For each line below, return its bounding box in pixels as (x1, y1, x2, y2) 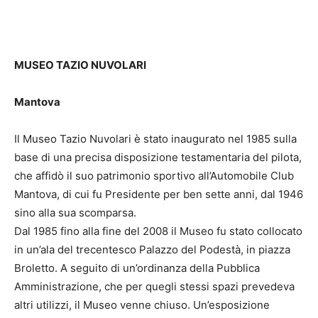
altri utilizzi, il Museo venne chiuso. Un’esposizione (14, 298, 270, 312)
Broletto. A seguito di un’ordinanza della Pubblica (14, 261, 260, 275)
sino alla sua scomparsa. (14, 206, 136, 220)
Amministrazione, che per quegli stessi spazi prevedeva (14, 280, 295, 294)
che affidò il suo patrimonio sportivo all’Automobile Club (14, 169, 294, 183)
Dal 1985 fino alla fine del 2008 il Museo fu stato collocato (14, 224, 302, 238)
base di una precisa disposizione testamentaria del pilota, (14, 150, 302, 165)
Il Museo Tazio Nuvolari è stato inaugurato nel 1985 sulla (14, 132, 297, 146)
